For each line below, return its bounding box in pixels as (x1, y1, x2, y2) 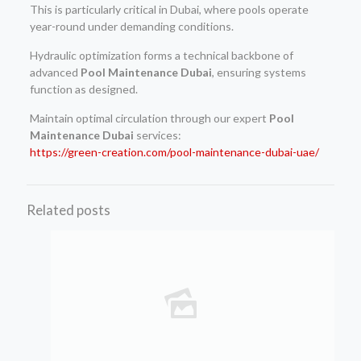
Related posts (27, 201, 110, 218)
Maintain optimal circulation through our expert (29, 110, 269, 125)
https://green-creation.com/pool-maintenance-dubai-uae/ (29, 144, 319, 159)
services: (133, 127, 181, 142)
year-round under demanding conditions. (29, 19, 234, 33)
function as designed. (29, 81, 138, 96)
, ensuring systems (211, 64, 306, 79)
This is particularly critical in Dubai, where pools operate (29, 2, 309, 16)
